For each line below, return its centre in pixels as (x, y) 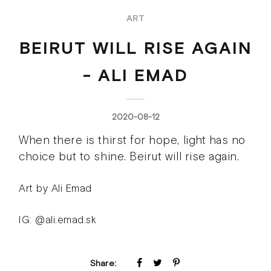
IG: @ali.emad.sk (58, 220)
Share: (103, 263)
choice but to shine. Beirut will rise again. (129, 157)
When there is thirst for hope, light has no (132, 141)
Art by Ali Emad (55, 188)
